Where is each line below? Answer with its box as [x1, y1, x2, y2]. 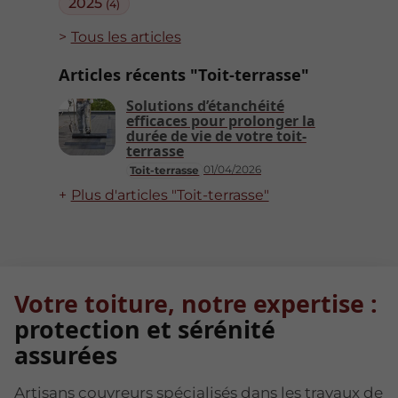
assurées [14, 338, 117, 371]
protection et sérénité [14, 312, 275, 346]
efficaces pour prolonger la [125, 110, 315, 131]
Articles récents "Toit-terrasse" [58, 63, 309, 85]
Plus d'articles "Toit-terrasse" [70, 187, 269, 204]
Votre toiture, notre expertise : [14, 286, 378, 320]
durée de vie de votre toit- [125, 125, 306, 146]
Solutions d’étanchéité [125, 95, 284, 115]
